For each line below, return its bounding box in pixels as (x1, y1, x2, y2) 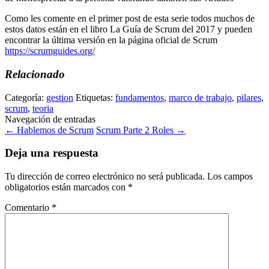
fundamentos (115, 92, 164, 103)
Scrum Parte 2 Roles (96, 124, 176, 135)
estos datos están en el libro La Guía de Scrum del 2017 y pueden (5, 24, 252, 35)
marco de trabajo (169, 92, 232, 103)
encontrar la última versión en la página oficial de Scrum (5, 35, 217, 46)
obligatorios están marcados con (5, 182, 128, 193)
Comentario (5, 202, 52, 213)
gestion (46, 92, 73, 103)
